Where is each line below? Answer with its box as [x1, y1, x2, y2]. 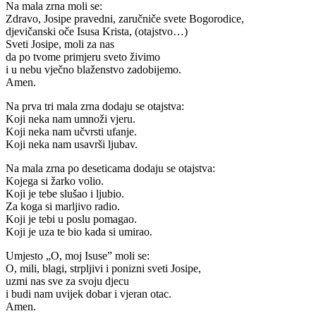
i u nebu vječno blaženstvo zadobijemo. [6, 63, 181, 76]
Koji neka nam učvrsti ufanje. [6, 126, 137, 138]
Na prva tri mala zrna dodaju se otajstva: [6, 100, 184, 113]
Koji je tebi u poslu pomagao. [6, 213, 137, 226]
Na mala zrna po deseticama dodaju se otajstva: [6, 162, 215, 175]
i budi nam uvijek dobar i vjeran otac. [6, 288, 171, 300]
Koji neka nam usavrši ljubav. [6, 138, 138, 151]
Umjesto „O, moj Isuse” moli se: [6, 250, 150, 262]
